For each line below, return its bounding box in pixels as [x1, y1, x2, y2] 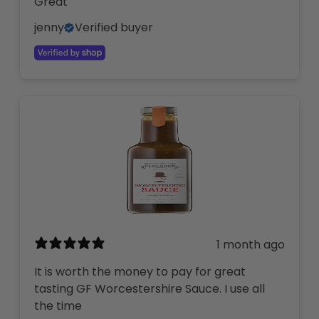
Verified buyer [75, 19, 153, 36]
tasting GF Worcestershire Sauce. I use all [34, 280, 265, 297]
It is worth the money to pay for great [34, 263, 246, 280]
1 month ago [216, 236, 285, 253]
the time [34, 297, 82, 314]
